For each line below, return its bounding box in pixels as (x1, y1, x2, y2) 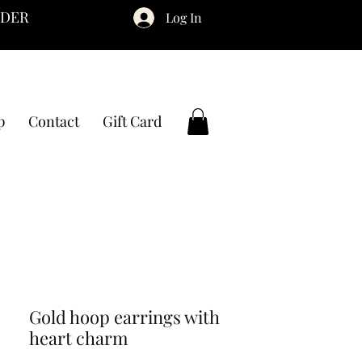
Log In (166, 9, 203, 26)
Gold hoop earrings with (29, 305, 220, 330)
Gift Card (102, 112, 162, 131)
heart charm (29, 326, 128, 351)
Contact (27, 112, 79, 131)
